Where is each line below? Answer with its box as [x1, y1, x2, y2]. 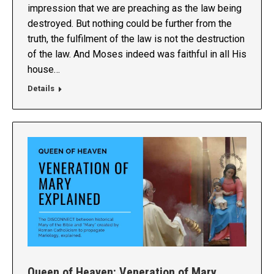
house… [28, 64, 60, 76]
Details [28, 84, 54, 94]
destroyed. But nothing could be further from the [28, 18, 232, 30]
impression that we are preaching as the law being [28, 2, 242, 15]
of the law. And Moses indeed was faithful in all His [28, 48, 246, 61]
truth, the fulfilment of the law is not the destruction [28, 33, 245, 45]
